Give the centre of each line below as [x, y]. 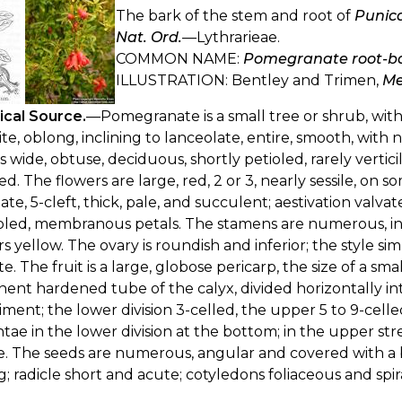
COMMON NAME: [179, 58]
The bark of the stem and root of [235, 15]
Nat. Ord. [149, 37]
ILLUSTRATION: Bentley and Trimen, [249, 80]
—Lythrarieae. [231, 37]
